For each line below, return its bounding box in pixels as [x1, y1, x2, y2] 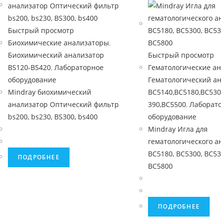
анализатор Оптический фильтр [8, 100, 119, 109]
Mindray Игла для [148, 124, 208, 134]
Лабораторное [54, 63, 104, 72]
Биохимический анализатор [8, 50, 104, 60]
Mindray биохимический [8, 87, 91, 97]
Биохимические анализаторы [8, 38, 109, 47]
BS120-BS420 [8, 63, 51, 72]
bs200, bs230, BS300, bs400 [8, 112, 98, 121]
